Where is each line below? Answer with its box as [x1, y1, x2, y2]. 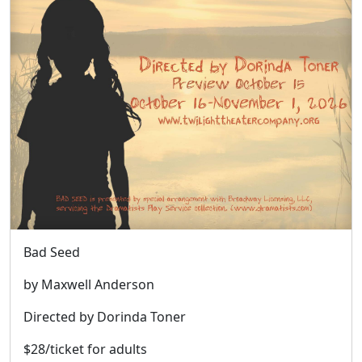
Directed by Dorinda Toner [23, 307, 186, 326]
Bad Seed [23, 242, 80, 261]
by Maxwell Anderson [23, 275, 154, 293]
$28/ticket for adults [23, 339, 147, 358]
